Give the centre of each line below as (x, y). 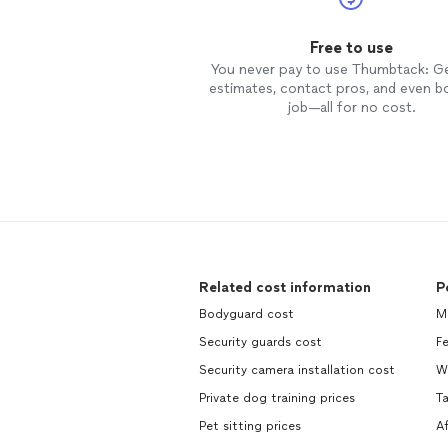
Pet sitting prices (250, 426)
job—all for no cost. (351, 108)
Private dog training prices (277, 398)
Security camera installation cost (297, 370)
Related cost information (285, 288)
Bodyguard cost (246, 314)
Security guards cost (260, 342)
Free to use (351, 48)
